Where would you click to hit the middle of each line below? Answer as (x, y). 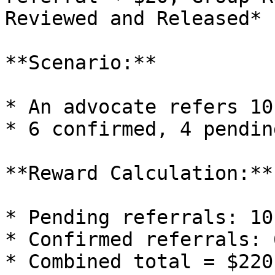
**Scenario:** (81, 63)
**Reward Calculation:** (139, 173)
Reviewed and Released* (133, 18)
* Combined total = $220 (139, 261)
